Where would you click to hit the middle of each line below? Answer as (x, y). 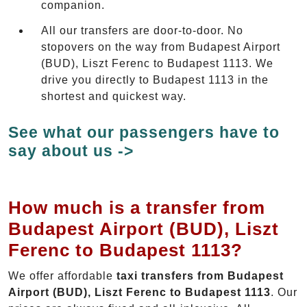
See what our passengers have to (144, 132)
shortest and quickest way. (114, 97)
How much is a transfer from (137, 207)
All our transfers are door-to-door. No (142, 31)
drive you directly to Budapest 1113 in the (155, 80)
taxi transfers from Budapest (200, 275)
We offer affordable (62, 275)
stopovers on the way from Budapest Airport (161, 47)
